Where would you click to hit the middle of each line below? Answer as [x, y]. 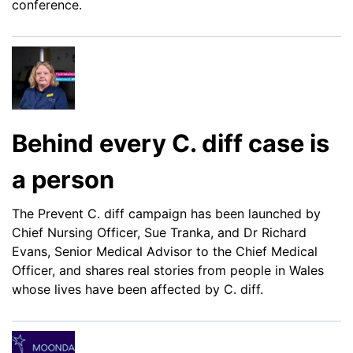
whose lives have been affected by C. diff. [137, 290]
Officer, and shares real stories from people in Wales [168, 271]
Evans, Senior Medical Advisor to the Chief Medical [165, 252]
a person [63, 180]
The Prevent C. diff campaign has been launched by [166, 214]
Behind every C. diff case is [171, 143]
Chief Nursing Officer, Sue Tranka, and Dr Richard [159, 233]
